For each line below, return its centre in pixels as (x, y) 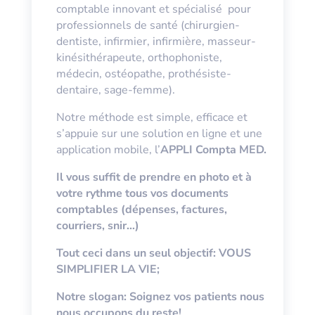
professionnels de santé (118, 25)
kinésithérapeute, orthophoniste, (139, 57)
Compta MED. (231, 149)
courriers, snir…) (97, 225)
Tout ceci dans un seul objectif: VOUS (153, 253)
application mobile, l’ (108, 149)
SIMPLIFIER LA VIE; (109, 269)
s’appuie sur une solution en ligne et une (159, 133)
